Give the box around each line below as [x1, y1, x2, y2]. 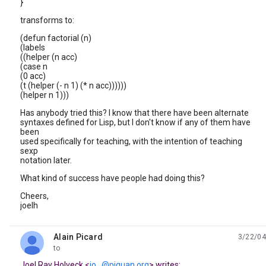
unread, [53, 236, 82, 246]
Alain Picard [53, 232, 103, 242]
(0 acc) [20, 71, 46, 81]
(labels [20, 43, 45, 52]
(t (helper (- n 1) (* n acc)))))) [20, 81, 126, 90]
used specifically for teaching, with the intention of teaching [20, 137, 242, 146]
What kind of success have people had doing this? [20, 173, 205, 183]
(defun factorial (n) [20, 33, 91, 43]
